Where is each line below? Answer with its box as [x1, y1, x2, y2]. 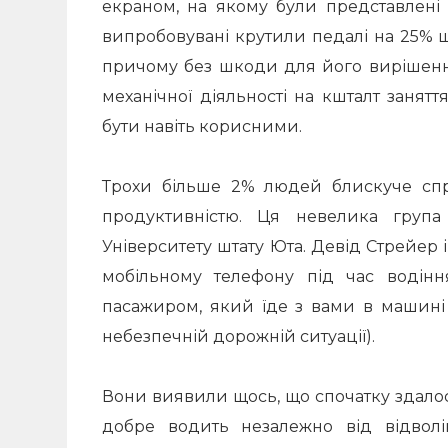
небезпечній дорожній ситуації [102, 327, 366, 346]
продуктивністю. [102, 207, 258, 226]
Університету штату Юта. [102, 237, 311, 256]
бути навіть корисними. [102, 117, 302, 136]
